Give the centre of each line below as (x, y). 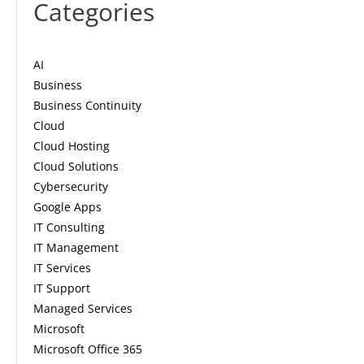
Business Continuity (87, 106)
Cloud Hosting (71, 146)
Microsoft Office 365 (88, 349)
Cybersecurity (71, 187)
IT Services (62, 268)
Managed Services (83, 309)
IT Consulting (69, 227)
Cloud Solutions (76, 167)
